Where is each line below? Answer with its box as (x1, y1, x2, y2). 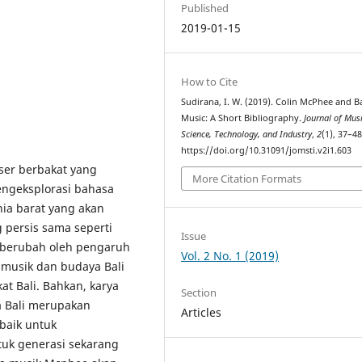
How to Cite (181, 74, 238, 89)
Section (181, 285, 217, 301)
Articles (181, 305, 222, 321)
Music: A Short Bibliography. (181, 112, 305, 124)
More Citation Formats (192, 171, 302, 187)
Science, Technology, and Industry (181, 128, 313, 140)
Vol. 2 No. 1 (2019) (181, 248, 280, 264)
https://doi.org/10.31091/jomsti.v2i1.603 (181, 144, 352, 156)
